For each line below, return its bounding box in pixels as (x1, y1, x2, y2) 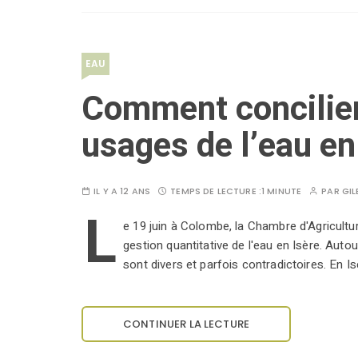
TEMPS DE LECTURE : (170, 185, 261, 198)
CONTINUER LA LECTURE (123, 316, 249, 332)
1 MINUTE (261, 185, 302, 198)
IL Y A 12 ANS (93, 185, 151, 198)
